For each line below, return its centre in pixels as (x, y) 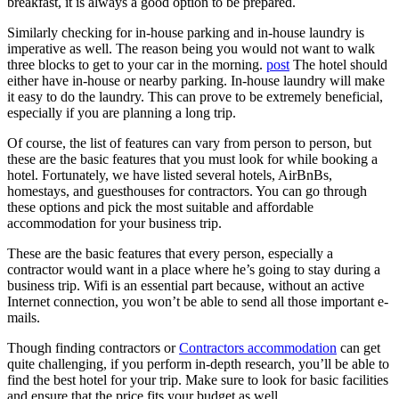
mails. (24, 317)
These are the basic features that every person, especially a (170, 253)
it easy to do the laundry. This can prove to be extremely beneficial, (195, 96)
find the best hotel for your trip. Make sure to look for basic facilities (198, 379)
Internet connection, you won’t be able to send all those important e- (198, 301)
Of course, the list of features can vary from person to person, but (189, 142)
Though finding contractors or (93, 347)
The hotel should (338, 64)
